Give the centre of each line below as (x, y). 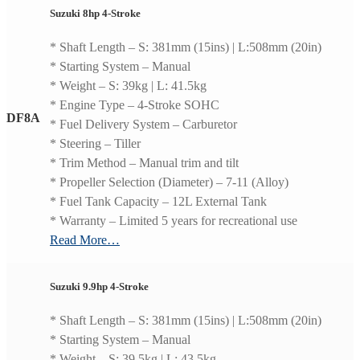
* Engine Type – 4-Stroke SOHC (135, 105)
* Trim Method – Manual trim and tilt (144, 163)
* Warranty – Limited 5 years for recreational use (174, 221)
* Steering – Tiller (95, 144)
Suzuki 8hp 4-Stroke (95, 13)
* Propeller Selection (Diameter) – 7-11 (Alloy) (169, 182)
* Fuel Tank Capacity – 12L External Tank (158, 202)
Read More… (85, 240)
